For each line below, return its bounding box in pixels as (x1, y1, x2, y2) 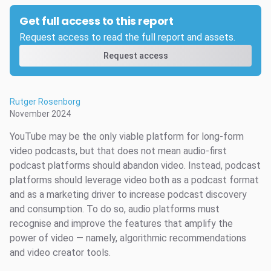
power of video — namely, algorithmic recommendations (10, 232, 246, 244)
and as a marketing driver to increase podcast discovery (10, 188, 247, 200)
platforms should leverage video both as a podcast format (10, 174, 259, 186)
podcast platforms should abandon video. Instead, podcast (10, 159, 261, 171)
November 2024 (10, 108, 71, 119)
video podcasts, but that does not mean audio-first (10, 145, 227, 157)
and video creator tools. (10, 246, 111, 258)
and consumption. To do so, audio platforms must (10, 203, 220, 215)
